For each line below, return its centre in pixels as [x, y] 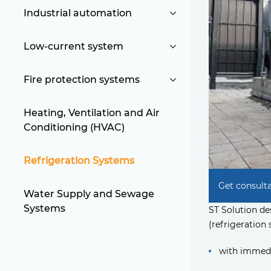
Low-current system [73, 46]
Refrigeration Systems [79, 161]
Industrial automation [78, 13]
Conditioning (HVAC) [74, 127]
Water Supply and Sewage [89, 194]
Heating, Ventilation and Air [92, 113]
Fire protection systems [82, 80]
